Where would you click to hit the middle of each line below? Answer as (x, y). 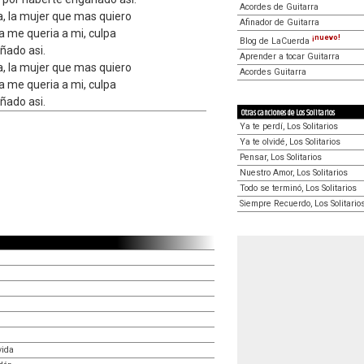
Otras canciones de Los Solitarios (288, 113)
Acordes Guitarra (273, 71)
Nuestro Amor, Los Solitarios (294, 172)
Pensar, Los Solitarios (281, 157)
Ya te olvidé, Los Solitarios (290, 141)
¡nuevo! (326, 37)
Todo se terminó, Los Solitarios (298, 188)
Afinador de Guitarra (279, 22)
